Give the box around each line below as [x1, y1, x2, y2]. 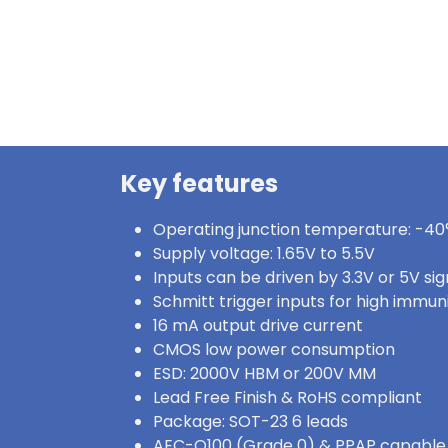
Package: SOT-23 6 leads [153, 410, 348, 433]
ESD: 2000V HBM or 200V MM [153, 362, 376, 385]
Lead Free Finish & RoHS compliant [153, 386, 422, 409]
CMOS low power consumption [153, 338, 395, 361]
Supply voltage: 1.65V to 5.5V [153, 242, 375, 265]
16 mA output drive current [153, 314, 363, 337]
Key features [121, 167, 278, 200]
